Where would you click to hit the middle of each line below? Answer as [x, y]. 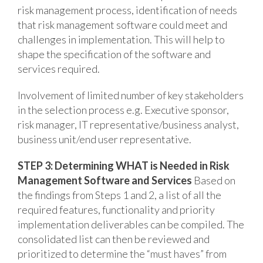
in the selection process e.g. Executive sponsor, [123, 109]
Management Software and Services [105, 180]
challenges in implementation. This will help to [121, 39]
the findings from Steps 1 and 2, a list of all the [119, 195]
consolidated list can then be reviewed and [114, 239]
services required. [59, 68]
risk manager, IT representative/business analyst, [128, 124]
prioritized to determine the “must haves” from [122, 253]
